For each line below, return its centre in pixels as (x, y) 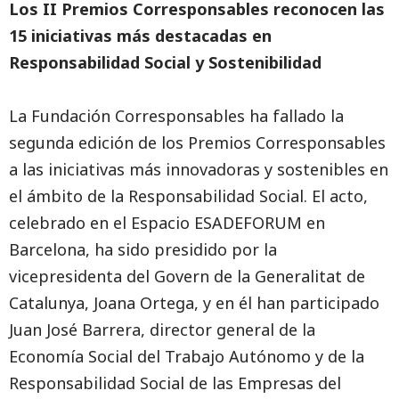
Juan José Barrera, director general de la (162, 330)
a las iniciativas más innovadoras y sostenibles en (199, 169)
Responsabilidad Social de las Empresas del (175, 383)
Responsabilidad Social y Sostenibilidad (165, 62)
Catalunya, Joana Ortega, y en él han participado (194, 303)
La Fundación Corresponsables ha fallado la (176, 116)
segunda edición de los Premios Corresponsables (197, 142)
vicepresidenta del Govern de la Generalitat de (187, 276)
